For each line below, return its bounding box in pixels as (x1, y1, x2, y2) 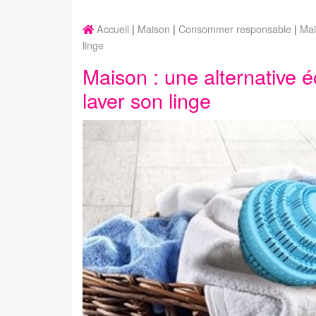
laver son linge (83, 85, 211, 114)
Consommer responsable (178, 20, 291, 36)
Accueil (97, 20, 129, 36)
